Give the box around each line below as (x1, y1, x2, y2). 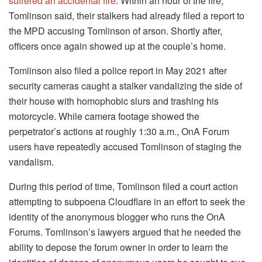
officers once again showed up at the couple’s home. (9, 39, 226, 53)
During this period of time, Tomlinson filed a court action (9, 180, 238, 194)
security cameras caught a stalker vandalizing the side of (9, 79, 242, 93)
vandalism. (9, 155, 54, 169)
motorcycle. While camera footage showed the (9, 109, 199, 123)
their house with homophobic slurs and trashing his (9, 94, 219, 108)
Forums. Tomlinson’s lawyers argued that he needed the (9, 225, 241, 239)
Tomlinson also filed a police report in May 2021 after (9, 64, 227, 78)
